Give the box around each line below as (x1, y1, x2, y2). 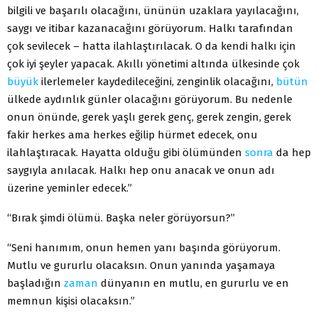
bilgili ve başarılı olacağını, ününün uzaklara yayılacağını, (7, 4, 299, 17)
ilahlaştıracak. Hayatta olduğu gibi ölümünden (7, 146, 245, 159)
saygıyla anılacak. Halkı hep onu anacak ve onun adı (7, 163, 275, 177)
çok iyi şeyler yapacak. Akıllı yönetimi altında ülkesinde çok (7, 57, 300, 70)
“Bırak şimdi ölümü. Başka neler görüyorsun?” (7, 211, 235, 224)
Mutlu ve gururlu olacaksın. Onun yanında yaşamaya (7, 258, 275, 272)
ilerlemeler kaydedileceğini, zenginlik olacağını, (38, 75, 276, 88)
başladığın (7, 276, 64, 290)
